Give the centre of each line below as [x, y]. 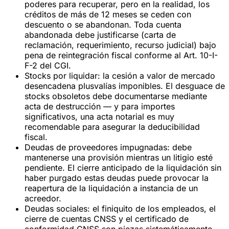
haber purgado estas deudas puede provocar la [117, 178]
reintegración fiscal [95, 55]
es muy [159, 116]
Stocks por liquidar [61, 75]
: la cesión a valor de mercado [156, 75]
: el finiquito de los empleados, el [152, 208]
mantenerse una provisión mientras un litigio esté [119, 157]
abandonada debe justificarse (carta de [100, 35]
